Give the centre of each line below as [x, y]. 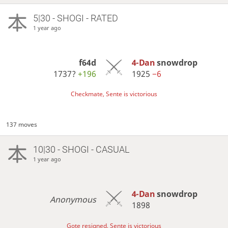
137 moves [22, 125]
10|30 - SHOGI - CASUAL [81, 150]
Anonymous [73, 199]
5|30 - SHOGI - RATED [75, 18]
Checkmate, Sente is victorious [114, 94]
